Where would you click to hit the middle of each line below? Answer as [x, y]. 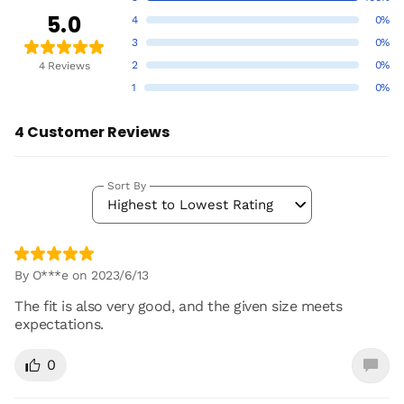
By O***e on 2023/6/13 [82, 275]
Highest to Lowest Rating [190, 204]
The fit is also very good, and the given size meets [179, 306]
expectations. [59, 324]
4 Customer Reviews [92, 132]
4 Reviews [64, 66]
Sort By [127, 185]
